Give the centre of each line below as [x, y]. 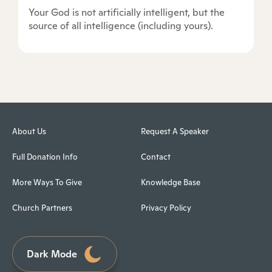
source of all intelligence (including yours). [121, 26]
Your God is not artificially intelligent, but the [127, 13]
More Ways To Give [47, 183]
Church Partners [42, 208]
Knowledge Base [170, 183]
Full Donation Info [45, 157]
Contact [155, 157]
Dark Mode [52, 254]
